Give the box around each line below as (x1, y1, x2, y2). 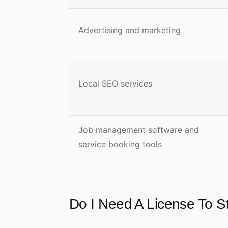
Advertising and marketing (78, 25, 181, 35)
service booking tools (78, 139, 162, 149)
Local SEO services (78, 78, 155, 89)
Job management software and (78, 125, 199, 135)
